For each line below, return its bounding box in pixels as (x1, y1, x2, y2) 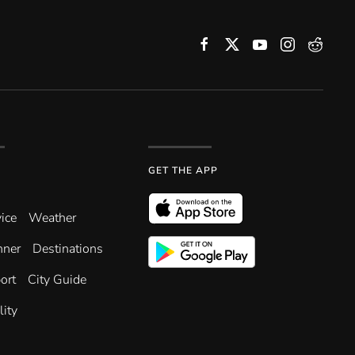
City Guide (28, 271, 87, 289)
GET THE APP (148, 164, 219, 177)
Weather (29, 209, 77, 227)
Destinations (32, 240, 104, 258)
